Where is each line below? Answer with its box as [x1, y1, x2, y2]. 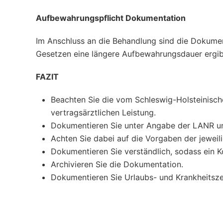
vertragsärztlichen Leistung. [51, 108, 156, 117]
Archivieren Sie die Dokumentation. [51, 159, 183, 169]
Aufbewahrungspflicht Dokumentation [36, 13, 186, 23]
